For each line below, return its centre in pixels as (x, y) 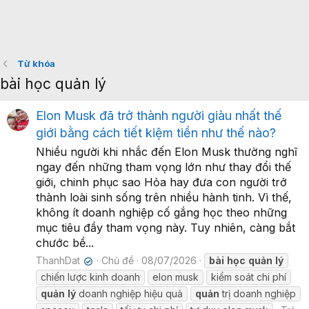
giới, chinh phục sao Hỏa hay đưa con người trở (161, 182)
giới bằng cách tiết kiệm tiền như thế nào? (156, 133)
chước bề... (65, 243)
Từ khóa (36, 63)
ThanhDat (58, 261)
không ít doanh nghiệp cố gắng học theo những (161, 213)
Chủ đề (118, 261)
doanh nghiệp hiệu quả (129, 294)
